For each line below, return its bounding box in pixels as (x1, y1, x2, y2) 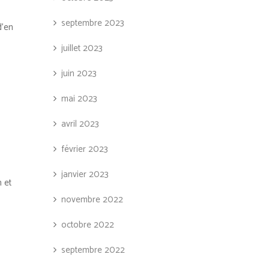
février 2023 (61, 142, 108, 157)
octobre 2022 (61, 217, 114, 232)
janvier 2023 (61, 167, 109, 182)
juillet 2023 (61, 41, 103, 56)
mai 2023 (61, 91, 97, 106)
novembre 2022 (61, 192, 123, 207)
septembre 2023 (61, 16, 124, 31)
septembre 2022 (61, 243, 125, 258)
